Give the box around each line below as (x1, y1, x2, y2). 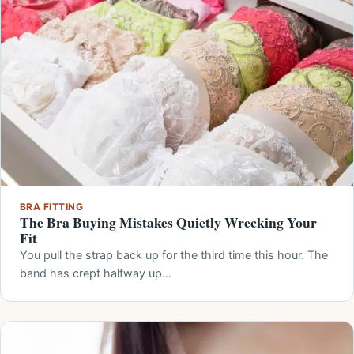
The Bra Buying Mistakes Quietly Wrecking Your (20, 211, 317, 232)
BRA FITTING (20, 200, 84, 213)
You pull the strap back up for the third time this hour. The (20, 247, 328, 262)
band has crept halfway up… (20, 265, 171, 280)
